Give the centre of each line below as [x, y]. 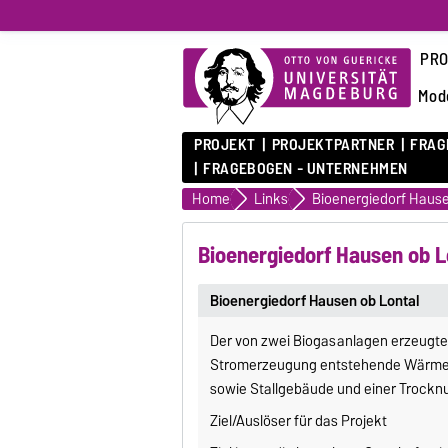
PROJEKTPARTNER [333, 145]
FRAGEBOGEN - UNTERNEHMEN [305, 169]
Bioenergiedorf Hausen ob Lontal [315, 300]
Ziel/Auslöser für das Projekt [299, 421]
